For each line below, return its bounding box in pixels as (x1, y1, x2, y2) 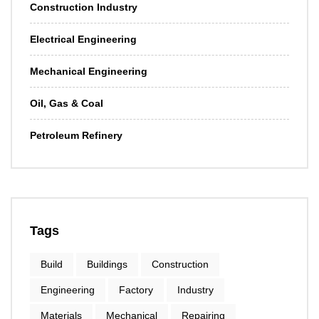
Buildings (87, 258, 127, 270)
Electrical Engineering (30, 33, 137, 45)
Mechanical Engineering (30, 65, 147, 77)
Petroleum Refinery (30, 129, 122, 141)
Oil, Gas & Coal (30, 97, 103, 109)
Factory (119, 283, 153, 296)
